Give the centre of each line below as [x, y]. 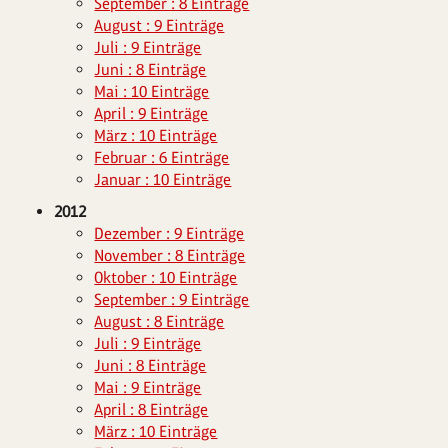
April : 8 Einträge [151, 409]
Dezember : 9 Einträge [169, 233]
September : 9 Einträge [172, 299]
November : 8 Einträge [170, 255]
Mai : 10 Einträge [152, 91]
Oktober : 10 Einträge [166, 277]
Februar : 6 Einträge [162, 157]
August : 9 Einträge [159, 25]
